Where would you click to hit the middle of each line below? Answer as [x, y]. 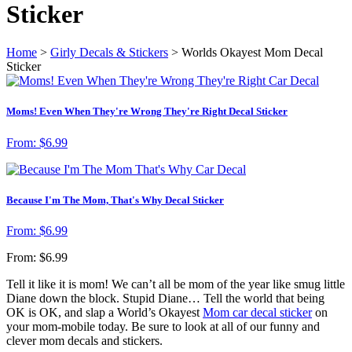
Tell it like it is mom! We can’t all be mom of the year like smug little [176, 284]
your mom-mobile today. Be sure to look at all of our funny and [163, 326]
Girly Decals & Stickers [109, 53]
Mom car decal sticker [257, 312]
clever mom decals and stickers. [84, 340]
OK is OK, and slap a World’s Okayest [104, 312]
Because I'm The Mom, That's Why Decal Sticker [115, 200]
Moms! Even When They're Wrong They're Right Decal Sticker [147, 112]
